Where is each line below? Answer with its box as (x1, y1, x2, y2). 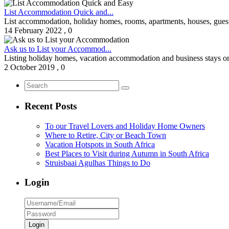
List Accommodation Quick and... (4, 8, 113, 17)
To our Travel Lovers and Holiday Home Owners (45, 121, 205, 130)
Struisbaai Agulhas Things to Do (45, 158, 150, 167)
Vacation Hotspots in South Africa (45, 140, 155, 149)
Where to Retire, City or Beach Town (45, 130, 166, 140)
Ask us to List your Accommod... (4, 44, 111, 54)
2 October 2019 (4, 63, 55, 72)
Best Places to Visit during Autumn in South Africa (45, 149, 209, 158)
